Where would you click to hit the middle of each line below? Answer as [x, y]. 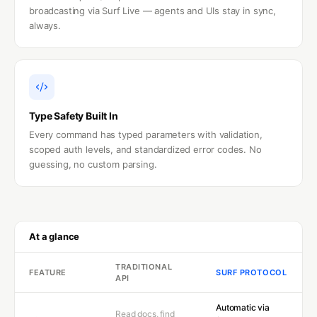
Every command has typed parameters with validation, [146, 135]
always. [45, 26]
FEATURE [48, 273]
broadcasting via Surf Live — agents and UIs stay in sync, [152, 11]
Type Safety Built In [74, 116]
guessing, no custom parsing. [93, 165]
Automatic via [243, 308]
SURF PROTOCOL [252, 273]
